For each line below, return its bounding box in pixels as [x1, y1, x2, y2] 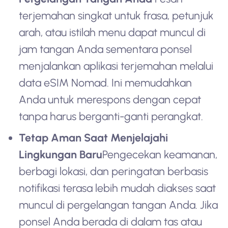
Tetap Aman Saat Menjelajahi [19, 131, 168, 145]
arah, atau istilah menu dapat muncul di [19, 25, 206, 39]
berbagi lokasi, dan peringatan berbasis [19, 165, 209, 178]
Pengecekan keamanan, [102, 148, 218, 161]
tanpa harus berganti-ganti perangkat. [19, 109, 204, 123]
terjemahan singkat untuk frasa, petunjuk [19, 9, 214, 22]
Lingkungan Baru [19, 148, 103, 161]
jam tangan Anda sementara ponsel [19, 42, 192, 55]
